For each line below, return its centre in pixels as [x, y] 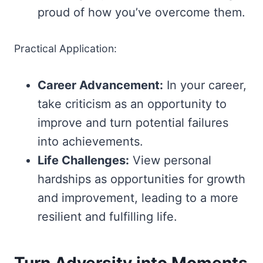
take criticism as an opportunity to [132, 104]
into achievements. [90, 141]
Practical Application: [65, 48]
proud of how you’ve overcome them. [141, 12]
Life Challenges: [83, 160]
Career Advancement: [100, 85]
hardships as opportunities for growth [141, 179]
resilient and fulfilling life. [107, 216]
